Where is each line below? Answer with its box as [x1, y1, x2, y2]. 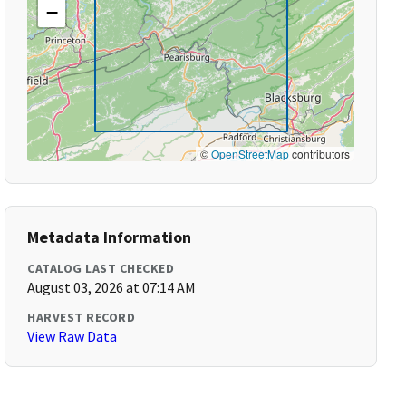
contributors [288, 146, 350, 161]
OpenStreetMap [210, 146, 289, 161]
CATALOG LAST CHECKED [27, 260, 175, 276]
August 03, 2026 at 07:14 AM [27, 278, 197, 296]
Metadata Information [27, 227, 192, 247]
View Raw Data [27, 327, 118, 345]
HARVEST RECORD [27, 309, 136, 325]
